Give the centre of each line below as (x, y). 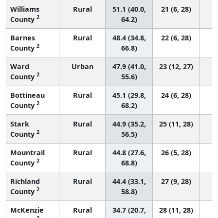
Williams (25, 9)
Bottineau (27, 95)
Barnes (23, 37)
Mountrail (27, 152)
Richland (25, 181)
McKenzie (27, 210)
